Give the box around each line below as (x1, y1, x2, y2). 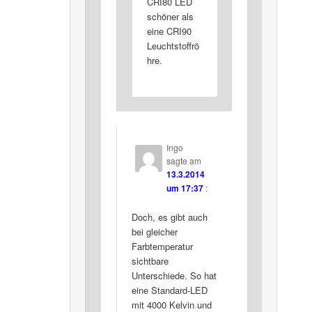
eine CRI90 (146, 24, 192, 38)
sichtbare (131, 254, 169, 268)
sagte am (166, 155, 201, 167)
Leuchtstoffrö (146, 38, 199, 52)
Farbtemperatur (131, 240, 193, 253)
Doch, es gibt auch (131, 210, 208, 224)
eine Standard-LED (131, 283, 208, 297)
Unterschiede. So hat (131, 269, 217, 283)
